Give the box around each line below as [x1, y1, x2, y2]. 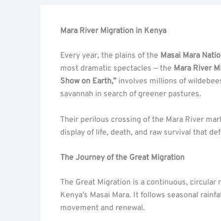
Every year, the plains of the [60, 51, 160, 61]
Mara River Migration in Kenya [60, 26, 166, 36]
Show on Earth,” [60, 76, 116, 86]
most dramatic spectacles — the [60, 64, 174, 74]
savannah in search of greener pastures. [60, 89, 201, 99]
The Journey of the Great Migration [60, 153, 184, 163]
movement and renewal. [60, 203, 145, 214]
